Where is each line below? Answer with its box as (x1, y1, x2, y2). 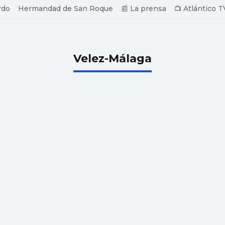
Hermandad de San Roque (18, 4, 113, 13)
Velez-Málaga (73, 51, 152, 65)
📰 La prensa (121, 4, 166, 13)
